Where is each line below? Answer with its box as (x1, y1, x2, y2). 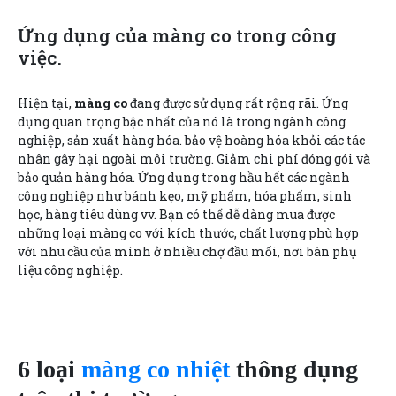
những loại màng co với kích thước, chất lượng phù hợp (18, 224, 359, 241)
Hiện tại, (18, 94, 74, 111)
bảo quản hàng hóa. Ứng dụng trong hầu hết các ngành (18, 168, 350, 186)
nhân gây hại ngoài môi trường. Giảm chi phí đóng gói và (18, 149, 370, 167)
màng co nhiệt (81, 354, 230, 383)
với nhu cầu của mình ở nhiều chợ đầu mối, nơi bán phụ (18, 242, 357, 260)
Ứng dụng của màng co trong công (18, 22, 337, 48)
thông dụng (230, 354, 358, 383)
